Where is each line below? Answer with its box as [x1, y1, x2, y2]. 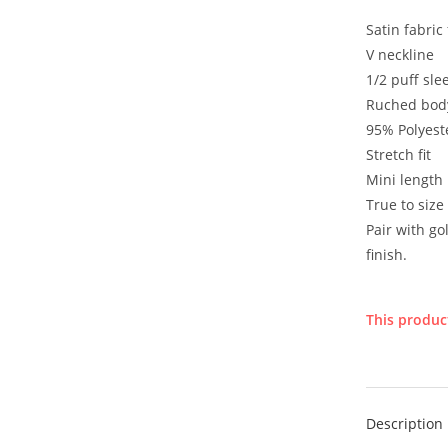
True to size [366, 195, 444, 215]
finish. [366, 245, 407, 265]
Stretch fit [366, 145, 431, 165]
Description [366, 414, 443, 434]
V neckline [366, 45, 434, 65]
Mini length [366, 170, 443, 190]
